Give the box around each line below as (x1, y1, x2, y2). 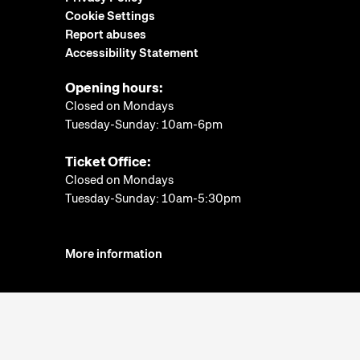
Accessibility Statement (65, 45, 198, 62)
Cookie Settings (65, 8, 155, 25)
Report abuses (65, 27, 146, 43)
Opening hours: (65, 79, 163, 97)
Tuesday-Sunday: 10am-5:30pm (65, 190, 241, 207)
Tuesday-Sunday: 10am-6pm (65, 117, 223, 133)
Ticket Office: (65, 153, 151, 171)
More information (65, 246, 162, 263)
